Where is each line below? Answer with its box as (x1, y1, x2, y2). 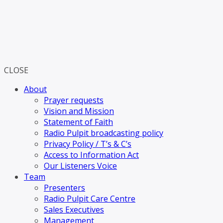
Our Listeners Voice (44, 160, 117, 171)
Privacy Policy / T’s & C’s (44, 138, 131, 149)
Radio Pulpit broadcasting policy (44, 127, 163, 138)
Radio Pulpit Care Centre (44, 193, 135, 204)
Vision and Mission (44, 106, 114, 116)
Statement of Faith (44, 116, 113, 127)
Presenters (44, 182, 85, 193)
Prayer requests (44, 95, 104, 106)
